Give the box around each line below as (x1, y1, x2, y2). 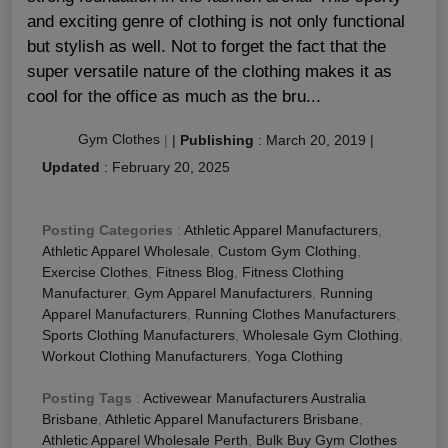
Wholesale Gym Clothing (243, 326, 399, 343)
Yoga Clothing (255, 347, 343, 364)
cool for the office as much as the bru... (27, 86, 321, 106)
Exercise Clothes (42, 263, 148, 280)
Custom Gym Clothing (218, 242, 357, 259)
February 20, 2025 (112, 158, 230, 175)
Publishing (180, 131, 254, 148)
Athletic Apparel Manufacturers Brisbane (105, 410, 359, 427)
